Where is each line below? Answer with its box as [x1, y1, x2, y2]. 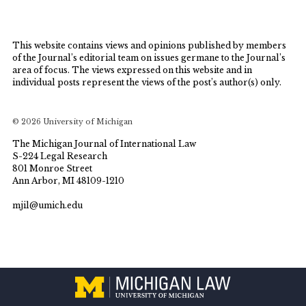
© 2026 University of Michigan [12, 117, 133, 127]
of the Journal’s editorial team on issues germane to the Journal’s [12, 53, 286, 64]
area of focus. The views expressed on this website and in [12, 65, 253, 76]
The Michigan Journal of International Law [12, 139, 197, 149]
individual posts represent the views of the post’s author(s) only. [12, 77, 282, 88]
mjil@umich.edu [12, 200, 83, 211]
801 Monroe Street [12, 163, 93, 173]
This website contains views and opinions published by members [12, 40, 287, 51]
